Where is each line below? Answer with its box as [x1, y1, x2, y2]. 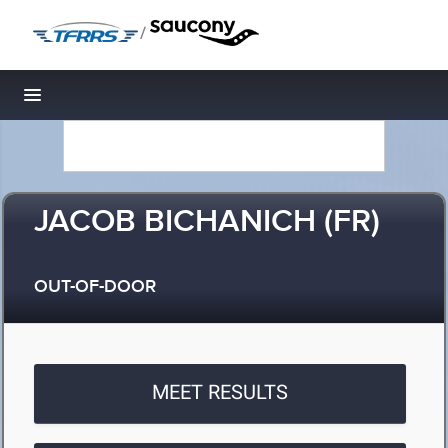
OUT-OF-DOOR [34, 276, 156, 299]
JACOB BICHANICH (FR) [34, 202, 380, 243]
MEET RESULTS [152, 380, 289, 404]
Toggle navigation [33, 90, 168, 111]
